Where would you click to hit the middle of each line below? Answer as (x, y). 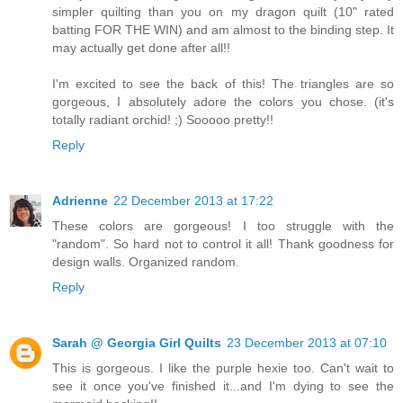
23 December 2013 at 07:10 (307, 343)
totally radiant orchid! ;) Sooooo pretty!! (163, 120)
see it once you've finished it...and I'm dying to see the (223, 386)
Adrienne (80, 201)
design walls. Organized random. (146, 262)
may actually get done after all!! (141, 48)
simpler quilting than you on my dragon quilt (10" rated (223, 12)
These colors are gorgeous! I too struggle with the (223, 226)
